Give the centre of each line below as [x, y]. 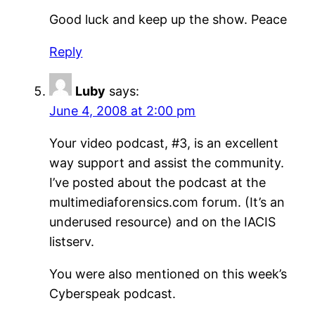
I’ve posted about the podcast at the [158, 183]
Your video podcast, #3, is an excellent [164, 143]
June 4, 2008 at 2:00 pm [123, 111]
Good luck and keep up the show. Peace [168, 20]
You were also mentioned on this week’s [168, 274]
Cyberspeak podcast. [113, 294]
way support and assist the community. [167, 163]
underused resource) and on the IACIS [163, 222]
